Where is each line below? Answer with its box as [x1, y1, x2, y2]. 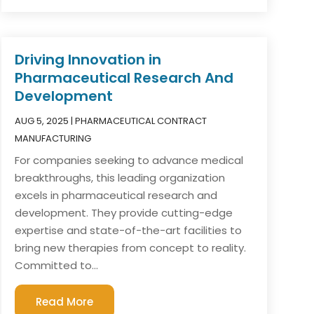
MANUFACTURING [14, 131, 91, 145]
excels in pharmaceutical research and [14, 187, 217, 203]
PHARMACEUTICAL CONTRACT [74, 114, 207, 128]
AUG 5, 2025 [14, 114, 69, 128]
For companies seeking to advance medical [14, 152, 243, 168]
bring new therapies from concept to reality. [14, 240, 246, 255]
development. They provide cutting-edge [14, 205, 233, 220]
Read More [35, 294, 93, 309]
